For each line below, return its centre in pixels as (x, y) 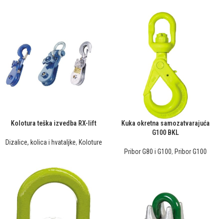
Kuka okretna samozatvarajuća (165, 123)
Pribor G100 (191, 152)
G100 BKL (165, 132)
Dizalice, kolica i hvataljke (40, 142)
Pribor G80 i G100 (148, 152)
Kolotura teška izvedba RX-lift (54, 123)
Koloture (90, 142)
